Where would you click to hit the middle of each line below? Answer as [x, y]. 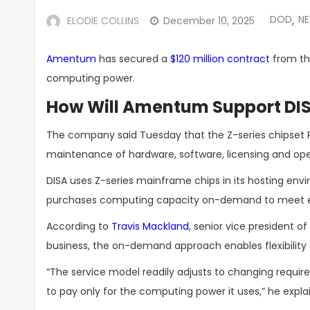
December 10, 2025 [209, 21]
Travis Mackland [150, 226]
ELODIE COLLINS [103, 21]
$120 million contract [220, 59]
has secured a [133, 59]
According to [79, 226]
